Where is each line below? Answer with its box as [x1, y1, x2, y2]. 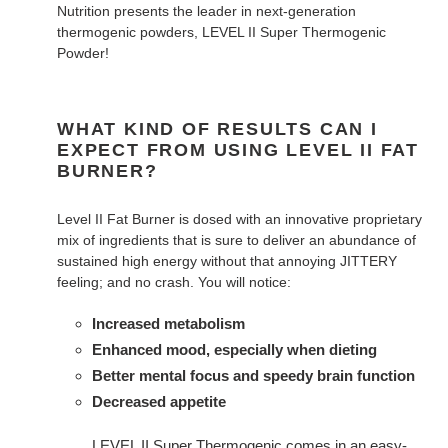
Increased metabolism [92, 314, 245, 332]
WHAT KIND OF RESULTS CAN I [57, 118, 378, 139]
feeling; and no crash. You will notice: [57, 274, 291, 291]
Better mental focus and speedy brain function [92, 366, 415, 384]
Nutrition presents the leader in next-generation [57, 2, 356, 19]
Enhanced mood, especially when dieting [92, 340, 377, 358]
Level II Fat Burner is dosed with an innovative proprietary [57, 211, 422, 228]
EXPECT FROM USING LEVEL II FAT [57, 139, 419, 160]
